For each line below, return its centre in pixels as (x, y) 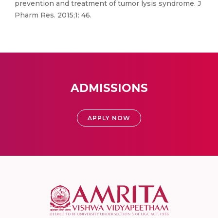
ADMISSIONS (109, 88)
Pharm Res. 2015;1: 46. (53, 15)
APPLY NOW (109, 118)
